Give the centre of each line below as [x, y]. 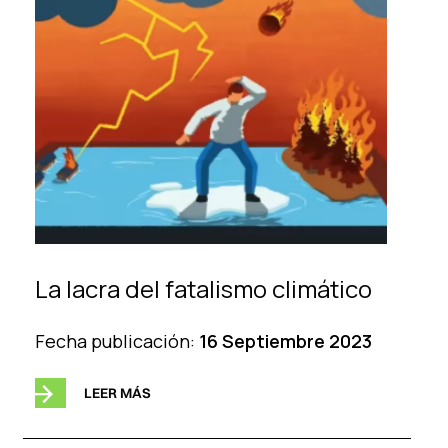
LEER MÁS [117, 392]
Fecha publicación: [116, 340]
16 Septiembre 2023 [285, 340]
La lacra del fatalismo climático [203, 288]
